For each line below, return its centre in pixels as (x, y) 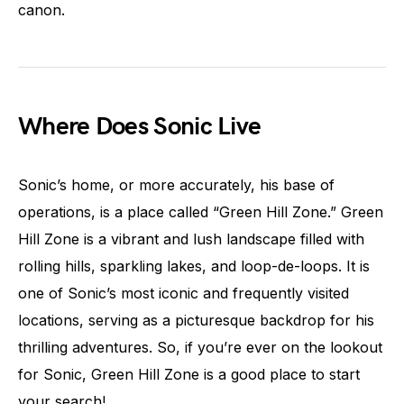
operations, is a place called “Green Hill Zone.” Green (201, 211)
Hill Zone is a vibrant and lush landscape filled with (191, 239)
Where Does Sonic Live (140, 126)
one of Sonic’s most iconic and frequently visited (184, 293)
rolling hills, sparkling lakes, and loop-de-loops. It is (194, 266)
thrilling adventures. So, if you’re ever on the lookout (200, 347)
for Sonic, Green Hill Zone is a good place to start (189, 374)
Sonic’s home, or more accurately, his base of (176, 184)
